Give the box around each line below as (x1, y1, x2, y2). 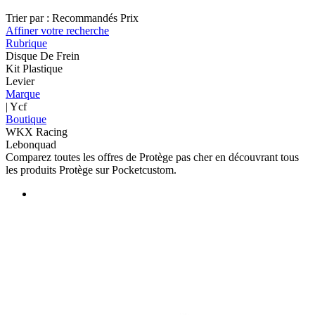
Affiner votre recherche (6, 24, 109, 37)
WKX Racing (6, 125, 67, 138)
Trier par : (6, 11, 49, 24)
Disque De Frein (6, 49, 79, 62)
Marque (6, 87, 40, 100)
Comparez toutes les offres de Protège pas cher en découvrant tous (6, 150, 299, 163)
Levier (6, 75, 34, 87)
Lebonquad (6, 138, 56, 150)
